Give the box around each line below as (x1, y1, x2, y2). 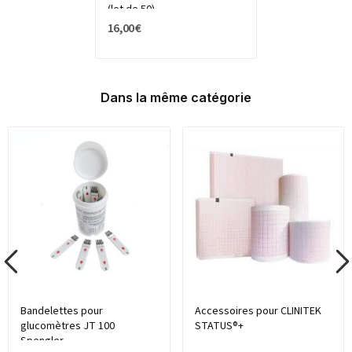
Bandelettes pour (20, 302, 103, 319)
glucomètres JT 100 (20, 317, 115, 334)
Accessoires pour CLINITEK (194, 302, 321, 319)
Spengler (20, 332, 64, 349)
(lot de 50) (107, 2, 155, 18)
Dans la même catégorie (101, 90, 251, 106)
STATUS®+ (194, 317, 244, 334)
